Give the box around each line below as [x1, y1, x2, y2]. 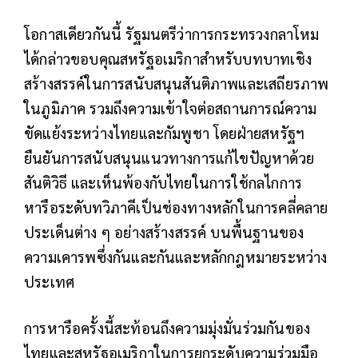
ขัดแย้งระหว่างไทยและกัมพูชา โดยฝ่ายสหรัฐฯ [24, 123, 305, 143]
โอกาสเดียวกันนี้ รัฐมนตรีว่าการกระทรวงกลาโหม [24, 24, 320, 44]
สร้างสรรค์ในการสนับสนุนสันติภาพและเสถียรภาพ [24, 74, 329, 93]
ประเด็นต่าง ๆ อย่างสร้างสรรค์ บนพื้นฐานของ [24, 222, 304, 242]
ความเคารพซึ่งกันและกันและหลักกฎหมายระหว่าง [24, 247, 328, 267]
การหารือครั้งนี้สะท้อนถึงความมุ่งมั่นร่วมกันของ [24, 318, 311, 338]
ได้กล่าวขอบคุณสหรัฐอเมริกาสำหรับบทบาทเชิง [24, 49, 312, 69]
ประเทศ [24, 272, 75, 292]
